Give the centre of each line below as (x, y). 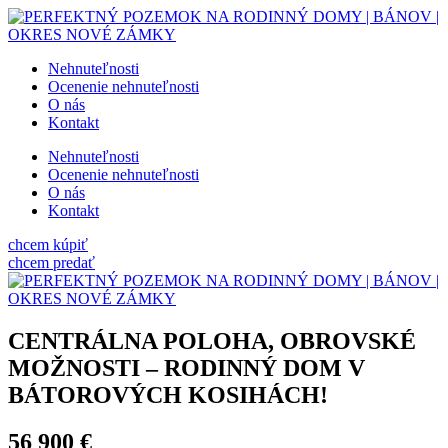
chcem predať (51, 262)
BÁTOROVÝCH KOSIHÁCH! (168, 394)
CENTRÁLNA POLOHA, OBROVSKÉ (212, 340)
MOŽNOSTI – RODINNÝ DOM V (186, 367)
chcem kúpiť (48, 244)
